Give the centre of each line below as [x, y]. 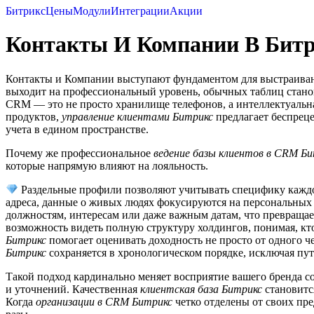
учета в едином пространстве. [77, 129]
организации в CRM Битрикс [104, 302]
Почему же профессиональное [80, 153]
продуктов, [34, 116]
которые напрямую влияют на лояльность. [107, 165]
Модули [92, 11]
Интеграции [140, 11]
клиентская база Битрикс [201, 289]
